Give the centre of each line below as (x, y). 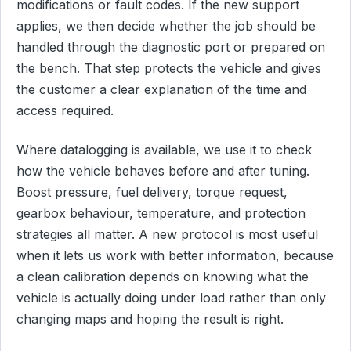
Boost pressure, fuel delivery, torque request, (152, 192)
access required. (65, 111)
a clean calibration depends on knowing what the (163, 277)
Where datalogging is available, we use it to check (164, 150)
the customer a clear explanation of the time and (161, 90)
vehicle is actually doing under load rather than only (171, 298)
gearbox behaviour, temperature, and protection (161, 213)
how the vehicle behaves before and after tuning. (163, 171)
